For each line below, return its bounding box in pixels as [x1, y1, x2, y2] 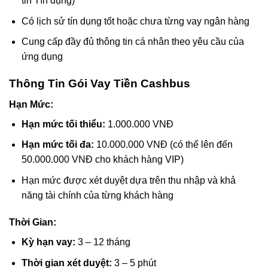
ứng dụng [21, 51, 63, 62]
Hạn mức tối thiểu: [21, 118, 105, 129]
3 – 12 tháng [75, 237, 130, 248]
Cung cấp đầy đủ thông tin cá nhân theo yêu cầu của [21, 36, 244, 47]
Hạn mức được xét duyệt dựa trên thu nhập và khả [21, 175, 236, 185]
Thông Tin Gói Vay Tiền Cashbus [9, 77, 190, 90]
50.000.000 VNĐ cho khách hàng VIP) [21, 154, 184, 165]
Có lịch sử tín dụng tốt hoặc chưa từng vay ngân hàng [21, 16, 249, 26]
